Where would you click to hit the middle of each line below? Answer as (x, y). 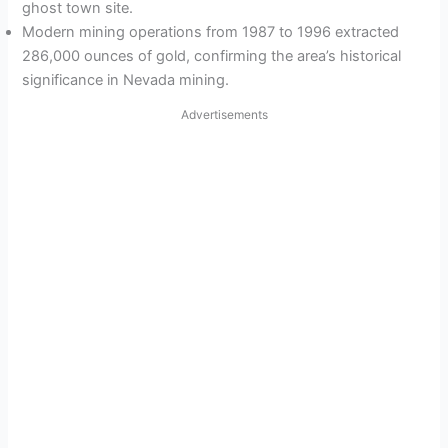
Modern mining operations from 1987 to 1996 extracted (211, 32)
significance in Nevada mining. (126, 80)
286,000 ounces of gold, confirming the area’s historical (212, 56)
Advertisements (224, 115)
